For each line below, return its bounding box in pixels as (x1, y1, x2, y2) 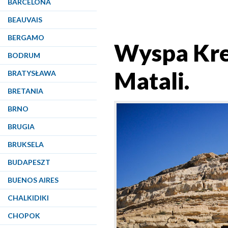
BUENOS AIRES (8, 176, 59, 184)
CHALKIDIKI (8, 193, 49, 202)
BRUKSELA (8, 140, 44, 149)
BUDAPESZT (8, 158, 50, 166)
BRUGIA (8, 122, 35, 131)
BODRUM (8, 51, 40, 60)
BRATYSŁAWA (8, 69, 56, 77)
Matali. (114, 67, 194, 95)
